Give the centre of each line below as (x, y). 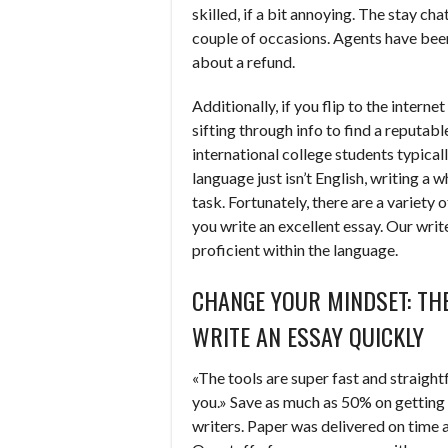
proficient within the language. (295, 249)
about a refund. (243, 61)
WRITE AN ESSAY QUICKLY (308, 336)
